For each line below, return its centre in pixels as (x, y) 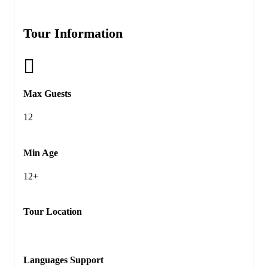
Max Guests (47, 94)
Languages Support (63, 260)
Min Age (41, 153)
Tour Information (73, 33)
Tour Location (53, 212)
